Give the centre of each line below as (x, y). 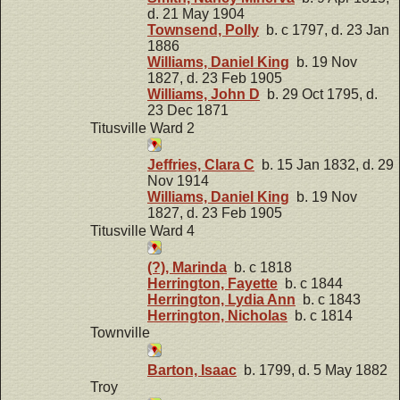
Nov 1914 (178, 181)
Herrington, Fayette (212, 283)
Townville (120, 333)
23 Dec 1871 (188, 111)
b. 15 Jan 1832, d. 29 (324, 165)
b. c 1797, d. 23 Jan (324, 30)
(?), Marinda (187, 267)
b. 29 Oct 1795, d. (319, 95)
